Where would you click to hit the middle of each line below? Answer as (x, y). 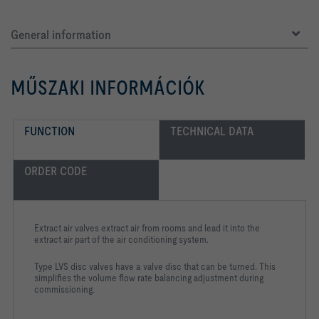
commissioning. (64, 289)
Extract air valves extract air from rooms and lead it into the (147, 228)
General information (61, 35)
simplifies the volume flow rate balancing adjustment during (149, 278)
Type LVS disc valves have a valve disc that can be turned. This (155, 266)
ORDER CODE (56, 171)
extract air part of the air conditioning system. (121, 239)
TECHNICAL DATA (212, 131)
